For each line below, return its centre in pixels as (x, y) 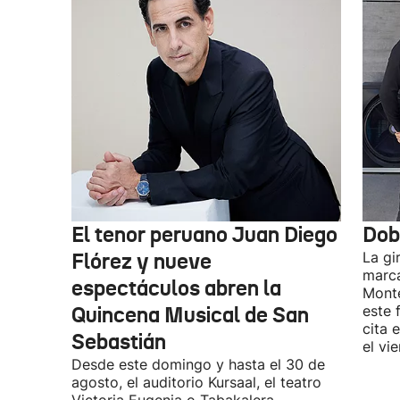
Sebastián (119, 342)
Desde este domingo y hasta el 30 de (198, 364)
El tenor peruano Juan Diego (204, 235)
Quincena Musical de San (190, 315)
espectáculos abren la (176, 288)
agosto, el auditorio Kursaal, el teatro (196, 382)
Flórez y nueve (142, 262)
